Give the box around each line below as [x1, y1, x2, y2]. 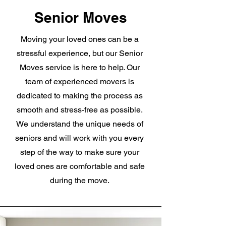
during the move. [49, 176, 109, 185]
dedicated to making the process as [16, 91, 143, 100]
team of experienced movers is [25, 77, 134, 86]
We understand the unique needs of [16, 119, 143, 129]
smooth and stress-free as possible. [16, 105, 143, 115]
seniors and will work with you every [15, 133, 144, 143]
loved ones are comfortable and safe [14, 161, 145, 171]
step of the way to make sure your [20, 147, 139, 157]
